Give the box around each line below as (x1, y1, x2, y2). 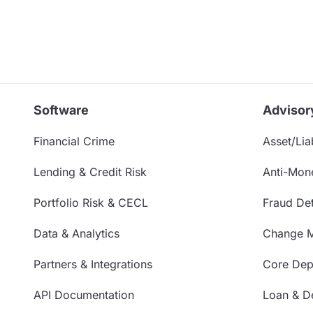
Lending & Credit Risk (34, 165, 147, 180)
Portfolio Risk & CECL (34, 196, 148, 210)
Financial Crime (34, 134, 115, 149)
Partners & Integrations (34, 257, 152, 272)
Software (34, 103, 89, 118)
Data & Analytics (34, 226, 119, 241)
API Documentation (34, 288, 134, 303)
